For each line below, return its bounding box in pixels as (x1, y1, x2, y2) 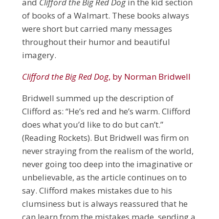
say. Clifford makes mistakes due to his (22, 184, 172, 196)
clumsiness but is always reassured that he (22, 197, 188, 209)
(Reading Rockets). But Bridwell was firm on (22, 131, 189, 143)
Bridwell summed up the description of (22, 92, 174, 104)
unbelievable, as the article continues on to (22, 171, 187, 183)
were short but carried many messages (22, 22, 172, 34)
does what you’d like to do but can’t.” (22, 118, 163, 130)
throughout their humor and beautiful (22, 36, 170, 47)
